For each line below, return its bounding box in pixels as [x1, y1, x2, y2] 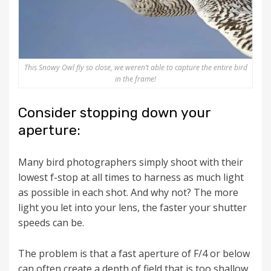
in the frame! [115, 73, 156, 84]
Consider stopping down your [18, 103, 211, 121]
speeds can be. [18, 215, 84, 229]
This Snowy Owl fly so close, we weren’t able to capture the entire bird [24, 62, 247, 73]
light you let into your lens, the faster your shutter [18, 200, 247, 214]
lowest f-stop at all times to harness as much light [18, 170, 244, 184]
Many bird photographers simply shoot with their [18, 155, 243, 169]
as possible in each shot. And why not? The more [18, 185, 238, 199]
